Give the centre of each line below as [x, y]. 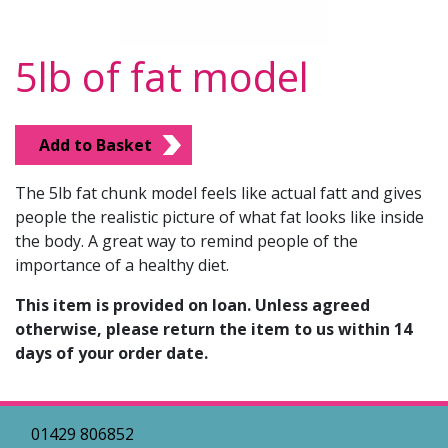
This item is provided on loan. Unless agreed [192, 304]
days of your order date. [111, 352]
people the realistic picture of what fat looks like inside [219, 216]
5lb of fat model [162, 76]
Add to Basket [95, 144]
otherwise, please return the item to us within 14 [213, 328]
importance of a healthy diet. [122, 264]
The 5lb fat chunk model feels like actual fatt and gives [218, 192]
